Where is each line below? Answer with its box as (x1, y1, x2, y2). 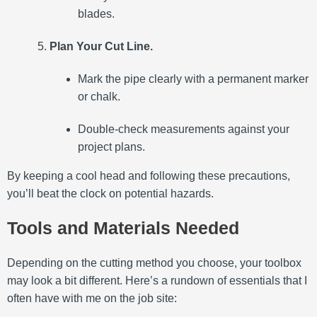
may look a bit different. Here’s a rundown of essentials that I (7, 275, 307, 287)
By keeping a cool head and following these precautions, (7, 169, 290, 182)
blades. (78, 7, 115, 20)
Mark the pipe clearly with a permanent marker (78, 72, 309, 85)
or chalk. (78, 90, 120, 103)
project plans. (78, 140, 145, 153)
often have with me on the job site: (7, 292, 177, 304)
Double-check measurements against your (78, 122, 289, 135)
